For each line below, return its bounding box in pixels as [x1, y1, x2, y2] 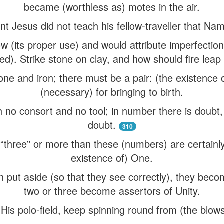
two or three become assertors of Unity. [23, 183, 200, 198]
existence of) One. [71, 150, 153, 165]
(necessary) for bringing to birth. [40, 84, 183, 99]
